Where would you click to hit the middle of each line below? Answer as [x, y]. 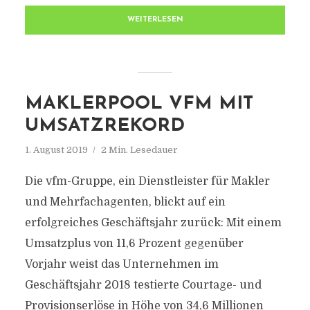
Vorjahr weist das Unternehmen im [121, 264]
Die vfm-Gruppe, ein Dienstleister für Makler [147, 181]
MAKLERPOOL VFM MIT [139, 104]
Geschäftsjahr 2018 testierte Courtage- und [143, 285]
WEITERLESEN [155, 20]
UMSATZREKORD [104, 126]
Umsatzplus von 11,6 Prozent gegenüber [134, 244]
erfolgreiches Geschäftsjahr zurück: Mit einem [153, 223]
